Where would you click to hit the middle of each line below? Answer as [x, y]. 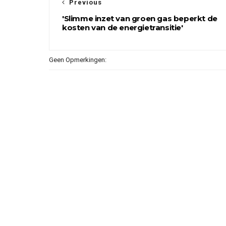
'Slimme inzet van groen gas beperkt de [140, 18]
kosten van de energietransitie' [123, 27]
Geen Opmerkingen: [78, 60]
